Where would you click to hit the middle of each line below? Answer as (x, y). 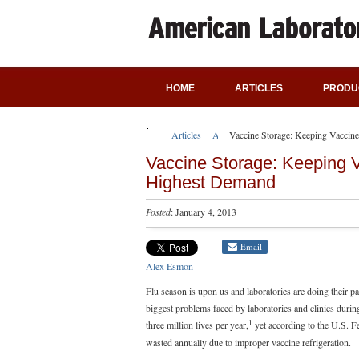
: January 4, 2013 (204, 212)
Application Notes (247, 135)
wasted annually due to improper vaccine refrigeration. (248, 342)
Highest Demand (211, 182)
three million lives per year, (197, 325)
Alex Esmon (169, 266)
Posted (158, 212)
